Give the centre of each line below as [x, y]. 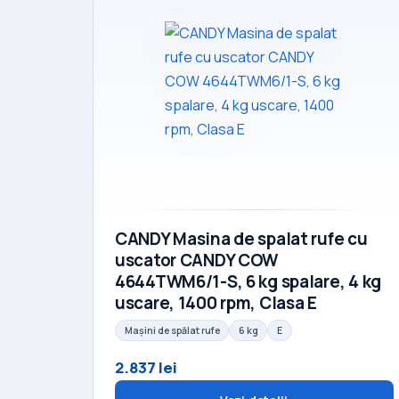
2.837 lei [146, 367]
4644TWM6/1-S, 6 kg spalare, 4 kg [248, 282]
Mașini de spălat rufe [172, 330]
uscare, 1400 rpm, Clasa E [216, 303]
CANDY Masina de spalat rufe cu [241, 239]
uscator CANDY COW [197, 261]
